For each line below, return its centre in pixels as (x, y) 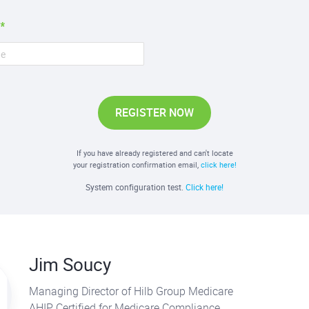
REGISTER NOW (154, 112)
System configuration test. (136, 187)
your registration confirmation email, (137, 165)
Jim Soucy (70, 265)
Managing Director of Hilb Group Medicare (131, 291)
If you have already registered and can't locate (154, 153)
